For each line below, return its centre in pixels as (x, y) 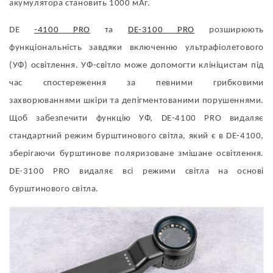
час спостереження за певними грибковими (136, 83)
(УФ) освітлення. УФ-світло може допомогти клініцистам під (136, 65)
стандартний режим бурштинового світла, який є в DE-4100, (136, 136)
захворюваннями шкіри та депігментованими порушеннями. (136, 101)
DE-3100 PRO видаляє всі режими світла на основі (136, 171)
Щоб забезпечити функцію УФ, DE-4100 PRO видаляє (136, 118)
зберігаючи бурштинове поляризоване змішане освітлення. (136, 154)
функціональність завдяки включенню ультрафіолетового (136, 48)
